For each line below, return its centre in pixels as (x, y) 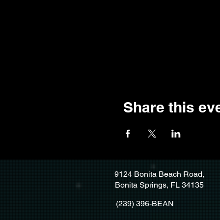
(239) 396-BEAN (145, 204)
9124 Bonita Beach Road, (159, 174)
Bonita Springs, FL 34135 (159, 185)
